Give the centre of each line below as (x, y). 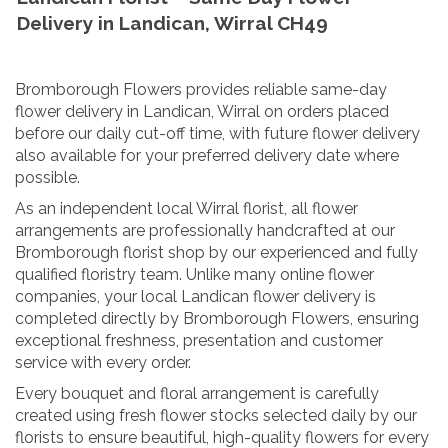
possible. (47, 177)
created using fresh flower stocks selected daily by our (216, 415)
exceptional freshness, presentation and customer (199, 340)
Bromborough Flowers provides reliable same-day (201, 89)
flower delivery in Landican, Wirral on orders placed (202, 111)
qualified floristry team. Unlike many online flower (194, 274)
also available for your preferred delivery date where (207, 155)
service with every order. (103, 362)
